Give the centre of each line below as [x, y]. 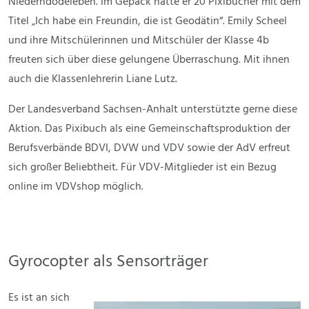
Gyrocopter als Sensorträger [108, 262]
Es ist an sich [39, 298]
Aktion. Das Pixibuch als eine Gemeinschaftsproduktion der [149, 129]
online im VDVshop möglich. [76, 187]
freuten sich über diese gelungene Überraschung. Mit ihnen [149, 60]
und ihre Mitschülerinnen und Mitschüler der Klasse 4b [139, 41]
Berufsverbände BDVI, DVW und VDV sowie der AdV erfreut [149, 149]
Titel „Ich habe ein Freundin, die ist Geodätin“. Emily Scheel [148, 22]
